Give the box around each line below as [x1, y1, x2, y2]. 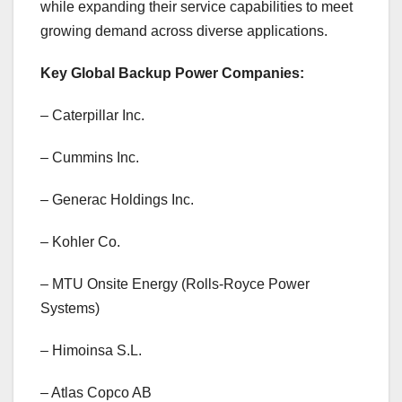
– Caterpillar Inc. [40, 108, 144, 124]
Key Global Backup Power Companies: [40, 66, 304, 82]
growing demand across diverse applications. [40, 23, 328, 39]
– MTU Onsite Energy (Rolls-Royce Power [40, 276, 310, 293]
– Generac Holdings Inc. [40, 192, 194, 208]
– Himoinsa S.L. [40, 343, 142, 359]
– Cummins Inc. [40, 150, 139, 166]
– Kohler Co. [40, 234, 120, 250]
